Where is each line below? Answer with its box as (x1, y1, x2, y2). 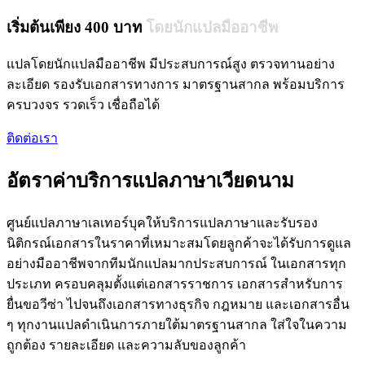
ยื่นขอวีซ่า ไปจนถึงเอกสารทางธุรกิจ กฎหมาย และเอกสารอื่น (7, 297, 350, 312)
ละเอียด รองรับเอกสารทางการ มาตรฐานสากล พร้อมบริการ (7, 77, 345, 92)
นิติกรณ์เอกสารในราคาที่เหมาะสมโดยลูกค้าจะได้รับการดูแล (7, 236, 351, 251)
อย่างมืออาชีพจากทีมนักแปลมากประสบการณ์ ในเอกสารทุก (7, 257, 346, 271)
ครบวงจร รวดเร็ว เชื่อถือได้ (7, 98, 160, 112)
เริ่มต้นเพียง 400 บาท (7, 18, 146, 36)
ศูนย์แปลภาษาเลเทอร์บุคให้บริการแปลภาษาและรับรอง (7, 216, 318, 231)
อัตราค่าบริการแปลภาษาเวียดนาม (7, 170, 294, 192)
